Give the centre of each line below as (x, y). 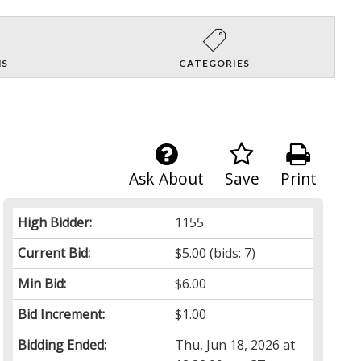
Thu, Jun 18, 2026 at (235, 344)
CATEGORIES (214, 63)
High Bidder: (55, 222)
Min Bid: (42, 283)
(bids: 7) (231, 253)
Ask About (166, 178)
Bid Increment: (62, 314)
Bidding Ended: (62, 344)
